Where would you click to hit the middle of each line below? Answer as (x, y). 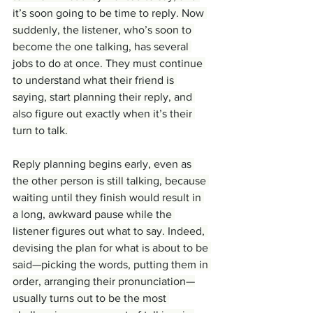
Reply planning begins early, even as (103, 164)
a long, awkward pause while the (94, 214)
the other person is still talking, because (111, 181)
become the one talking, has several (102, 47)
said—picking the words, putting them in (112, 265)
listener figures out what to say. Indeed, (110, 231)
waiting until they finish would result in (108, 198)
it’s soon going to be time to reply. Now (110, 13)
